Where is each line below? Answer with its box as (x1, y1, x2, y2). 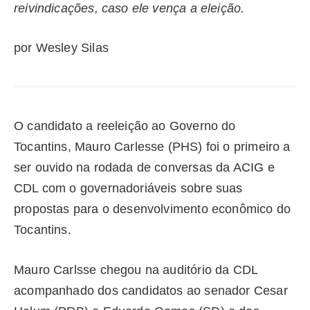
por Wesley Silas (14, 41, 109, 55)
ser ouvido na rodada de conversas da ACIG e (14, 161, 275, 175)
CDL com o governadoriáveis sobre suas (14, 181, 243, 196)
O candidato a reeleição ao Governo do (14, 119, 236, 134)
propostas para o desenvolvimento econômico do (14, 202, 291, 217)
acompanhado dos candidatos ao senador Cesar (14, 284, 288, 298)
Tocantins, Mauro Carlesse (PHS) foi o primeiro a (14, 140, 291, 154)
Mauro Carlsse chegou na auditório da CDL (14, 263, 258, 277)
